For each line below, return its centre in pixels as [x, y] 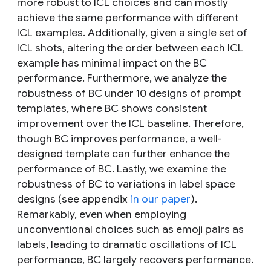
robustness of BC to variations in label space [126, 184]
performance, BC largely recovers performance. [135, 260]
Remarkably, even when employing [102, 214]
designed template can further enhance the [123, 154]
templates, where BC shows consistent [112, 109]
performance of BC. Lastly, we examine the [122, 169]
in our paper [161, 199]
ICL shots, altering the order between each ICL [130, 48]
